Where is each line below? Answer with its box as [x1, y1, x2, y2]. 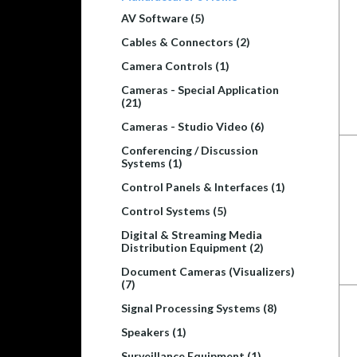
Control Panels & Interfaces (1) [121, 179, 285, 194]
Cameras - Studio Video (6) [121, 119, 265, 133]
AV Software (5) [121, 10, 205, 25]
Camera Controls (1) [121, 58, 229, 73]
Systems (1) [121, 155, 182, 170]
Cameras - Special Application [121, 82, 279, 96]
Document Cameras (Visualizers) [121, 264, 295, 278]
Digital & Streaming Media [121, 227, 262, 241]
